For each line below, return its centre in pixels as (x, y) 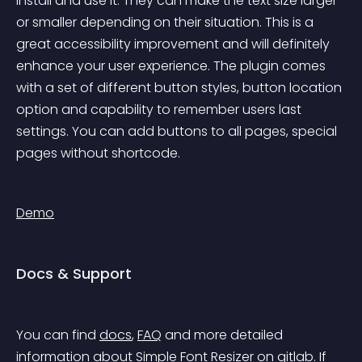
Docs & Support (74, 274)
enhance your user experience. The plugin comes (173, 66)
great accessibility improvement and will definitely (175, 44)
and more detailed (224, 335)
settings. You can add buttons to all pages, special (178, 131)
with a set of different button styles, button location (181, 88)
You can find (58, 335)
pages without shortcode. (98, 153)
